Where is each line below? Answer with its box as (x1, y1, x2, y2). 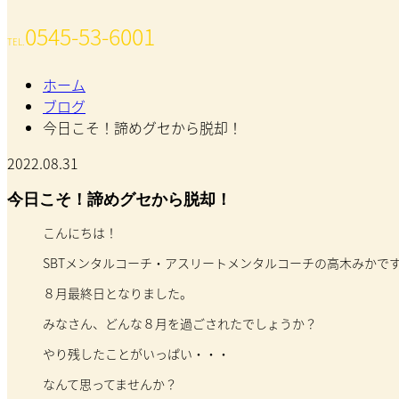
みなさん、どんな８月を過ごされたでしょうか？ (42, 313, 317, 332)
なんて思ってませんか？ (42, 374, 177, 393)
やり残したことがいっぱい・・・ (42, 344, 230, 362)
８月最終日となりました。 (42, 283, 192, 302)
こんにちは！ (42, 223, 118, 241)
